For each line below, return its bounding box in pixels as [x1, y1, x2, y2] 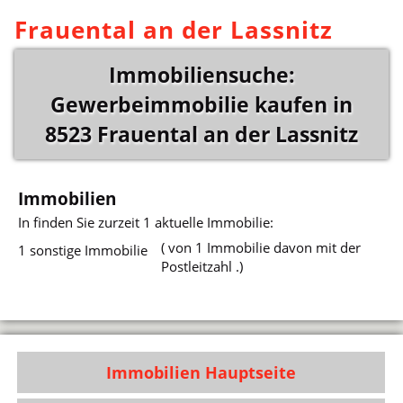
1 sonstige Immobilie [18, 241, 148, 260]
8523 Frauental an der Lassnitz [45, 120, 358, 148]
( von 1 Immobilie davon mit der [160, 238, 361, 257]
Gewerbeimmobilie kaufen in [50, 90, 353, 119]
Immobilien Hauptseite [106, 362, 297, 384]
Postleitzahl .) [160, 257, 243, 276]
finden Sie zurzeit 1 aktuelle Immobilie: [33, 212, 274, 231]
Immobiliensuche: [108, 60, 295, 89]
